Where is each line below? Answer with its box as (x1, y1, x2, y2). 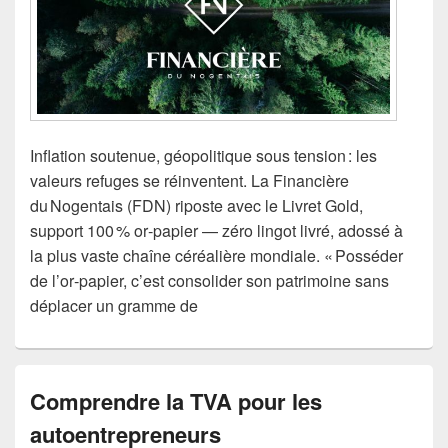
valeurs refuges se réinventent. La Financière (30, 168, 349, 192)
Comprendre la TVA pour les (30, 384, 322, 417)
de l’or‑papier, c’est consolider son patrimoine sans (30, 268, 389, 292)
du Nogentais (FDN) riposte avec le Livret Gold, (30, 193, 363, 217)
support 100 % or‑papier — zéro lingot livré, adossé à (30, 218, 403, 242)
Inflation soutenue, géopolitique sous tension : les (30, 143, 377, 167)
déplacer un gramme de (30, 293, 198, 317)
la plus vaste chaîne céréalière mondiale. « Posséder (30, 243, 403, 267)
